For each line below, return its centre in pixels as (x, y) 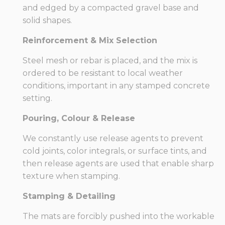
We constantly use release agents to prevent (113, 139)
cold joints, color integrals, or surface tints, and (115, 151)
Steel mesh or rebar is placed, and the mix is (110, 61)
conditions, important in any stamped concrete (116, 86)
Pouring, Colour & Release (79, 119)
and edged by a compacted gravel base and (111, 8)
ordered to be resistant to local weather (103, 73)
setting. (37, 98)
